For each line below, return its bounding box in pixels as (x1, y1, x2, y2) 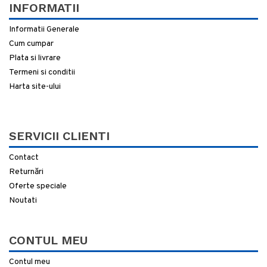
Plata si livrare (9, 52, 61, 63)
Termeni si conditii (9, 67, 75, 77)
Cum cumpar (9, 38, 54, 49)
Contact (9, 152, 39, 163)
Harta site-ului (9, 81, 61, 92)
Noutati (9, 195, 37, 206)
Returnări (9, 166, 44, 177)
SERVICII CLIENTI (9, 128, 110, 143)
